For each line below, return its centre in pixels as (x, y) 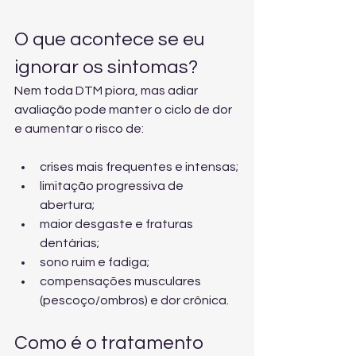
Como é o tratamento (111, 343)
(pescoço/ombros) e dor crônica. (134, 300)
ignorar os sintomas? (106, 67)
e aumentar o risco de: (79, 129)
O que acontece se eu (111, 39)
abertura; (67, 205)
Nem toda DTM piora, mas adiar (107, 91)
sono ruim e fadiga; (95, 262)
